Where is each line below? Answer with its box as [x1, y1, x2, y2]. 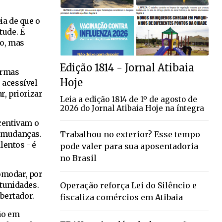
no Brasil [60, 153, 97, 163]
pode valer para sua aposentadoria [60, 141, 198, 151]
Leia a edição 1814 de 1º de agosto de [60, 94, 197, 104]
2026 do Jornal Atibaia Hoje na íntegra [60, 103, 204, 113]
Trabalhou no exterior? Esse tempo [60, 129, 200, 139]
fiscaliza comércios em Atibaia [60, 192, 183, 202]
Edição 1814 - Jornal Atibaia [60, 61, 194, 74]
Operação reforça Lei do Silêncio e [60, 180, 197, 190]
